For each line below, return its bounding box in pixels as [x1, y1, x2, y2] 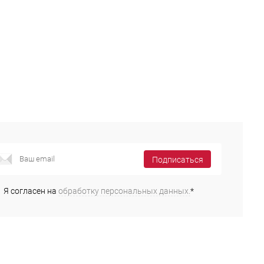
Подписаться [151, 154, 203, 164]
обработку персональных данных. [58, 186, 190, 196]
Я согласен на [4, 186, 58, 196]
